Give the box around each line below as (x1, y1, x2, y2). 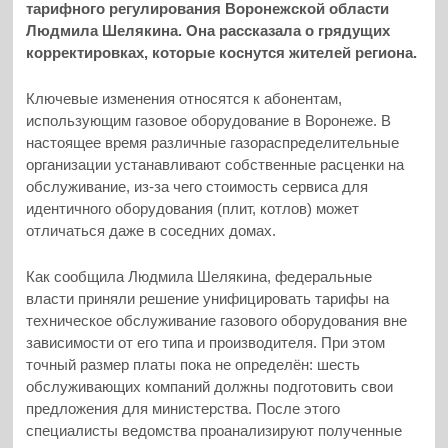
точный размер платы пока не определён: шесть (26, 356, 361, 374)
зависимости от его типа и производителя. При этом (26, 334, 386, 352)
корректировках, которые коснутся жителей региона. (26, 43, 418, 61)
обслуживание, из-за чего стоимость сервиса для (26, 177, 369, 195)
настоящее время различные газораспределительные (26, 133, 400, 151)
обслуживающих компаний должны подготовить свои (26, 378, 394, 396)
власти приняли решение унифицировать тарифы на (26, 290, 390, 308)
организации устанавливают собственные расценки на (26, 155, 405, 173)
